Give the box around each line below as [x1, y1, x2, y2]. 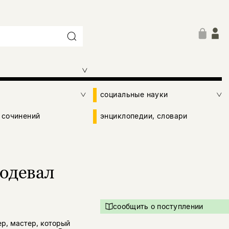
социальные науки [100, 90, 168, 99]
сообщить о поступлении [113, 202, 203, 211]
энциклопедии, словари [100, 111, 188, 121]
